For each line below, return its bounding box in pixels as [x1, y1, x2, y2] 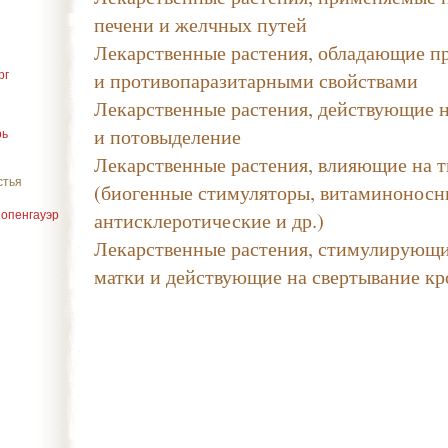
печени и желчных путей [94, 10, 307, 38]
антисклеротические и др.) [94, 206, 324, 234]
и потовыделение [94, 122, 241, 150]
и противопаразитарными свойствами [94, 66, 418, 94]
